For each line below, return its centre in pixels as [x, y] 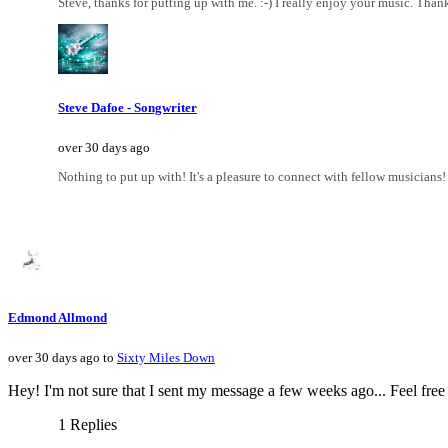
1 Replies [87, 425]
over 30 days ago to [62, 358]
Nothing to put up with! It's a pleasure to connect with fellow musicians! [252, 177]
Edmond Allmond [57, 318]
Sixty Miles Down [166, 358]
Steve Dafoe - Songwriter [127, 107]
